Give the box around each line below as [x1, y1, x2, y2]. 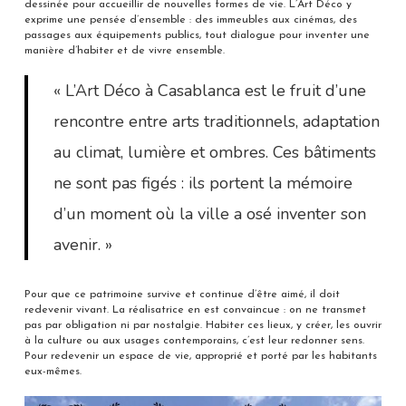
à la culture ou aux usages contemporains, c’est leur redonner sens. [24, 334, 364, 346]
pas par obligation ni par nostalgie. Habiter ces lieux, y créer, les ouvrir [24, 319, 382, 331]
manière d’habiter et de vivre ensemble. [24, 44, 225, 56]
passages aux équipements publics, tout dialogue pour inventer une [24, 29, 370, 41]
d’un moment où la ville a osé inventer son [53, 202, 367, 225]
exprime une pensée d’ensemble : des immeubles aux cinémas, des [24, 14, 357, 25]
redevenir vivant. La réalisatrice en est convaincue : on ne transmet [24, 304, 366, 315]
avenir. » [53, 233, 113, 256]
